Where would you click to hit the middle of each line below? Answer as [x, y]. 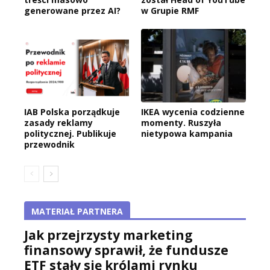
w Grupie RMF [170, 10]
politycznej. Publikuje [70, 133]
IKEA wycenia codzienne [193, 111]
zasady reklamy [58, 122]
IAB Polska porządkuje [72, 111]
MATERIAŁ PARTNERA [77, 211]
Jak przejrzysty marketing [108, 235]
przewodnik [49, 144]
